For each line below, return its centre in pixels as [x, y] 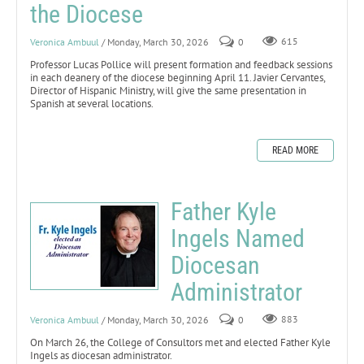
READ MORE [295, 150]
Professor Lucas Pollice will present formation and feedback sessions [181, 64]
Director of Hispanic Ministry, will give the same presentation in [168, 90]
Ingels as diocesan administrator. [102, 355]
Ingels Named [238, 238]
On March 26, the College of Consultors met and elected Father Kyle [180, 342]
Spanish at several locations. [93, 103]
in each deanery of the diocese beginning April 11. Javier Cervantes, [178, 77]
